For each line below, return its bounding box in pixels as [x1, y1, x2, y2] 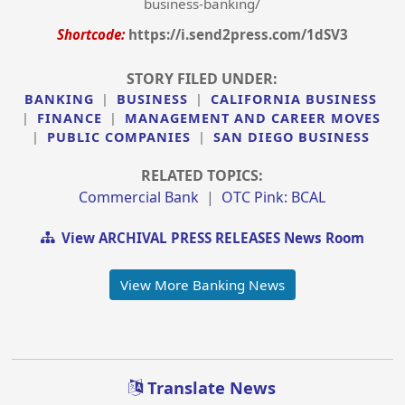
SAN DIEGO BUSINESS [213, 127, 371, 146]
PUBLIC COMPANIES [47, 127, 192, 146]
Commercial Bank [79, 186, 200, 207]
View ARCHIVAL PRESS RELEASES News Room [53, 228, 364, 247]
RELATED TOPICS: [141, 165, 264, 185]
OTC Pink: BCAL [221, 186, 326, 207]
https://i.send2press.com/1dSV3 [127, 24, 348, 43]
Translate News [143, 376, 277, 399]
